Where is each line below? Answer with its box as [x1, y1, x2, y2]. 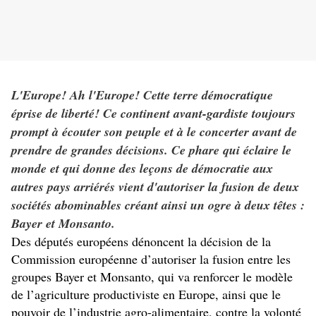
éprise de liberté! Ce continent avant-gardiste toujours [11, 104, 296, 123]
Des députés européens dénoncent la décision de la [11, 233, 271, 250]
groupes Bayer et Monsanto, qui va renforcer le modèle [11, 268, 293, 286]
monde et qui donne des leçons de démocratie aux [11, 159, 273, 178]
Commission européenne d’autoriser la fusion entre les [11, 250, 291, 268]
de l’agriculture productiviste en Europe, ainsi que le [11, 286, 281, 303]
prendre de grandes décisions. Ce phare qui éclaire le [11, 141, 291, 159]
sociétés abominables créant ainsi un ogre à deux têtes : [11, 196, 305, 214]
